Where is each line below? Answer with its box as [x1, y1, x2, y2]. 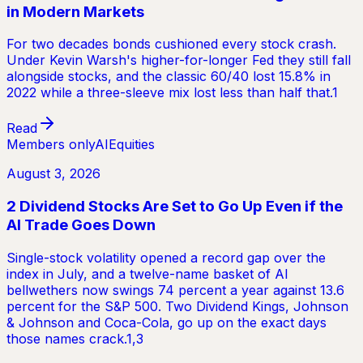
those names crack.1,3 [6, 330, 143, 347]
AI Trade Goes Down [6, 216, 156, 235]
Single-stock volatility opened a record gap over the [6, 249, 326, 266]
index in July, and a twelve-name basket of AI [6, 265, 288, 282]
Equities [109, 136, 155, 153]
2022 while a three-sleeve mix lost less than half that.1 [6, 84, 338, 101]
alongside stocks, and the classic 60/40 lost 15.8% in [6, 68, 331, 85]
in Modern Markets [6, 2, 144, 21]
